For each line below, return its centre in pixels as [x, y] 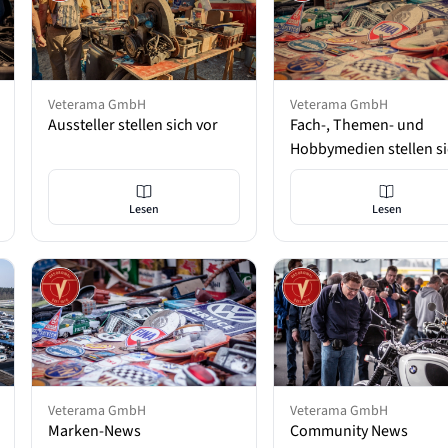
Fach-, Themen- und [357, 125]
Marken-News [94, 430]
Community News [349, 430]
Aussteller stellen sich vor [132, 125]
